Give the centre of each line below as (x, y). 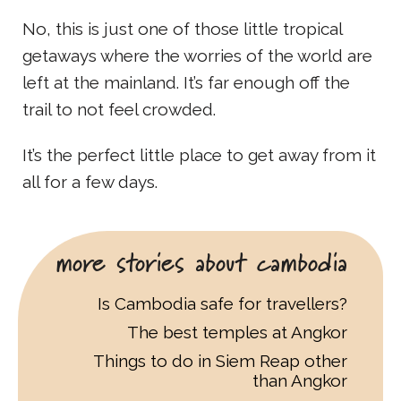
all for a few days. (90, 181)
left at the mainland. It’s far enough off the (186, 82)
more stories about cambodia (201, 262)
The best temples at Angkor (237, 332)
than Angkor (300, 380)
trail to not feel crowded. (119, 109)
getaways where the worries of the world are (197, 55)
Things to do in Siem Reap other (220, 360)
